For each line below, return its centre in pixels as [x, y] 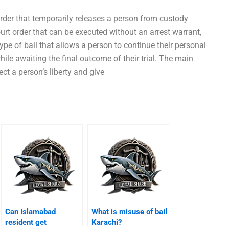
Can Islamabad [31, 212]
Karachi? [107, 223]
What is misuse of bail [130, 212]
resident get [26, 223]
